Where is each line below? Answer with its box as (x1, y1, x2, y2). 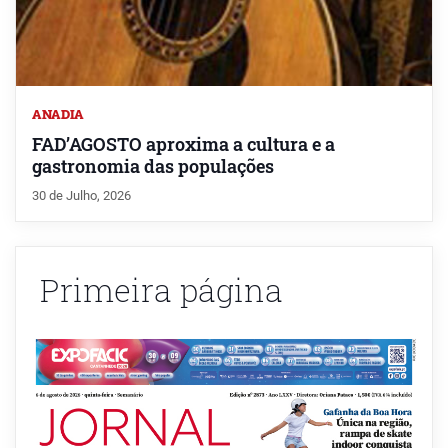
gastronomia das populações (32, 155, 274, 179)
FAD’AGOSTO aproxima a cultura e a (32, 133, 335, 157)
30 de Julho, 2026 (32, 188, 131, 204)
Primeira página (40, 268, 283, 312)
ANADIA (32, 106, 84, 123)
